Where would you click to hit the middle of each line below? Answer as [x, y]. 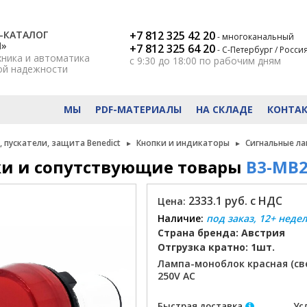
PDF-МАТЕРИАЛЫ [138, 109]
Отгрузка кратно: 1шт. [216, 247]
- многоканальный [256, 37]
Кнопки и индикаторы [183, 143]
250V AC [176, 276]
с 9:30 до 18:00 [164, 61]
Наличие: [180, 218]
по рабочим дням [240, 61]
